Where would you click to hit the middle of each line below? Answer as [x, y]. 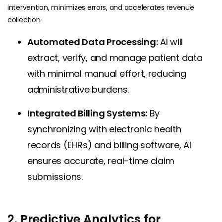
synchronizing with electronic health [104, 129]
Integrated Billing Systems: [87, 113]
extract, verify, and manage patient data [115, 57]
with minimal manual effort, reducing [107, 73]
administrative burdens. [78, 89]
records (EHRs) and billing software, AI [109, 145]
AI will [170, 42]
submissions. [55, 176]
